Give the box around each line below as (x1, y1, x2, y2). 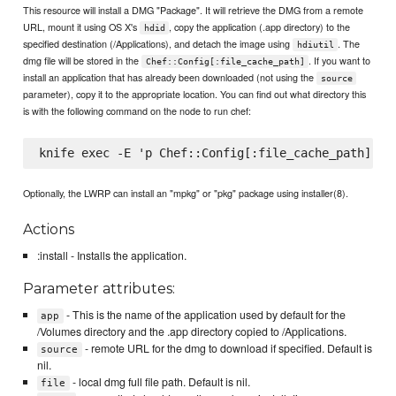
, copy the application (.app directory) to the (169, 19, 351, 34)
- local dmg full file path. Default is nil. (69, 374, 250, 391)
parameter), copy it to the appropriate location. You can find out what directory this (23, 87, 367, 102)
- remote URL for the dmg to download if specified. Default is (81, 340, 372, 357)
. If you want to (308, 53, 371, 68)
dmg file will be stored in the (23, 53, 142, 68)
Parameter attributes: (23, 280, 176, 298)
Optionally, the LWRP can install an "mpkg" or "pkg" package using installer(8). (23, 185, 349, 200)
